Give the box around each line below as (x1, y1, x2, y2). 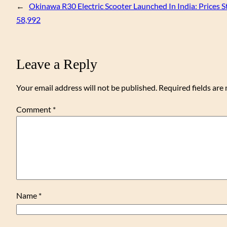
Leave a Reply (16, 56, 97, 72)
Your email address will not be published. (16, 83, 157, 93)
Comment (16, 104, 53, 115)
